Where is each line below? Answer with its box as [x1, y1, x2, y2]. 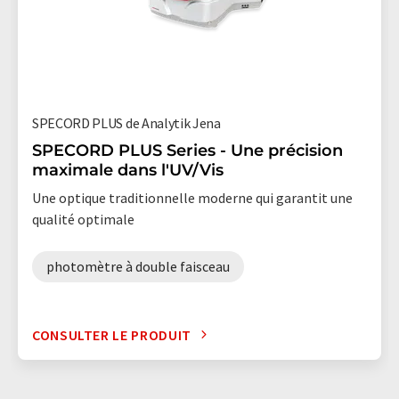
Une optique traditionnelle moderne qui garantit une [32, 188, 353, 207]
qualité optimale [32, 209, 134, 228]
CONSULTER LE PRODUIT [32, 325, 191, 344]
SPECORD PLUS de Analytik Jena [32, 113, 221, 132]
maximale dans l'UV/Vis [32, 159, 224, 180]
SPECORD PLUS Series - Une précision [32, 140, 343, 160]
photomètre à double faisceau [46, 256, 230, 275]
